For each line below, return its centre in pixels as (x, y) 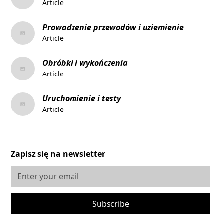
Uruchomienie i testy (82, 98)
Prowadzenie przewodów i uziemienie (113, 27)
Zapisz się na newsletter (58, 154)
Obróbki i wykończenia (85, 62)
